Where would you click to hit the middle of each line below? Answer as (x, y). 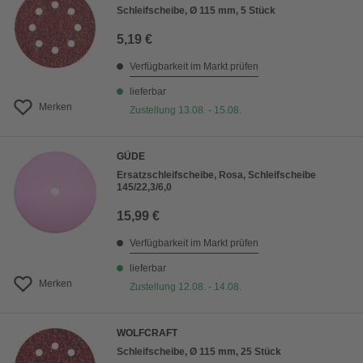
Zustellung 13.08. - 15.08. (186, 111)
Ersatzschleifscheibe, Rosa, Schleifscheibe (216, 175)
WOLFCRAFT (147, 333)
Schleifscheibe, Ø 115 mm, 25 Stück (199, 352)
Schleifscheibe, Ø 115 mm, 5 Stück (196, 11)
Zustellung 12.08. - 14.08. (186, 287)
